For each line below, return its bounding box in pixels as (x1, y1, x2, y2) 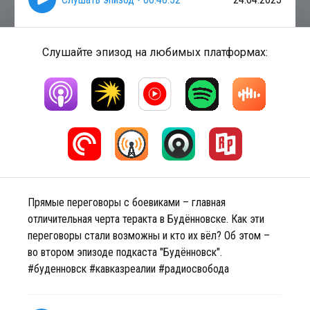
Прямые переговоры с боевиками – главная (28, 196, 226, 209)
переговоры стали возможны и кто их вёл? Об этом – (28, 229, 270, 242)
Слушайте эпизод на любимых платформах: (42, 46, 268, 59)
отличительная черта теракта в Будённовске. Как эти (28, 212, 264, 226)
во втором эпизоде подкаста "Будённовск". (28, 246, 222, 259)
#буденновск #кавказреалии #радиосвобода (28, 262, 229, 275)
